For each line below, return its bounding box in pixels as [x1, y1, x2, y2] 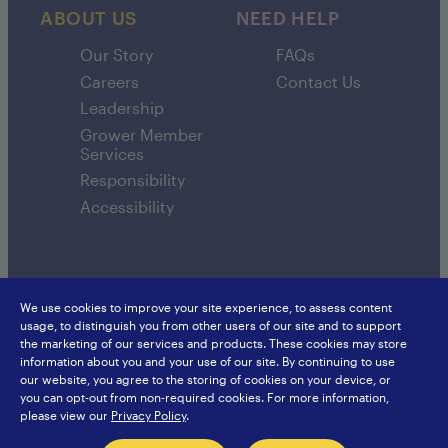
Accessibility [80, 196, 174, 216]
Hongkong [224, 383, 283, 398]
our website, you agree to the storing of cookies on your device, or [20, 372, 391, 386]
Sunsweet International [224, 326, 352, 341]
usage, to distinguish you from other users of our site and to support [20, 318, 401, 332]
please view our [20, 408, 111, 422]
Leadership [80, 98, 164, 118]
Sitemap [28, 383, 75, 398]
